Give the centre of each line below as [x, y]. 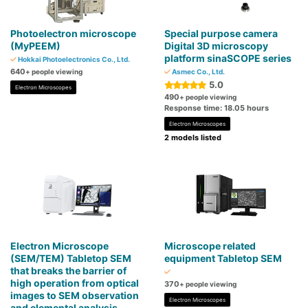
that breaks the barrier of [68, 271]
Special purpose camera [221, 34]
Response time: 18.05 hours [217, 108]
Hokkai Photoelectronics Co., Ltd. [73, 59]
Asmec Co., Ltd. [198, 72]
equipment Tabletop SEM [223, 258]
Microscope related [210, 246]
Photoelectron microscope [73, 34]
